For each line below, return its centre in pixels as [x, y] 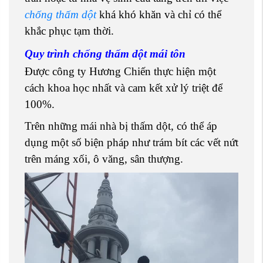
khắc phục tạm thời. [69, 31]
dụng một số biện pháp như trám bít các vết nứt [131, 142]
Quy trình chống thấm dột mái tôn [105, 54]
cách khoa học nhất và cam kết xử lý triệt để [124, 87]
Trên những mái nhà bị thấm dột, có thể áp [121, 126]
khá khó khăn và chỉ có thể [159, 15]
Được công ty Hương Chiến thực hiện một [120, 71]
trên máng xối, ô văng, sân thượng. [104, 159]
